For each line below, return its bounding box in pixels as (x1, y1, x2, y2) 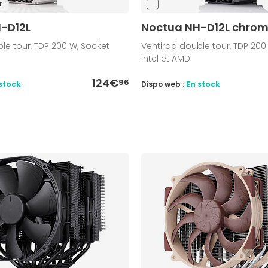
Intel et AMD (141, 53, 190, 65)
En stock (185, 79, 220, 90)
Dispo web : (141, 79, 186, 90)
